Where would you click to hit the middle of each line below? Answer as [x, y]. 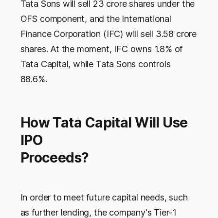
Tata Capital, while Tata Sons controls [95, 64]
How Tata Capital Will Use [104, 123]
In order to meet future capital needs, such [104, 198]
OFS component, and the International [96, 19]
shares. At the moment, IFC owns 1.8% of [101, 49]
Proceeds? [108, 158]
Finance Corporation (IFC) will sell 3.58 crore [108, 34]
